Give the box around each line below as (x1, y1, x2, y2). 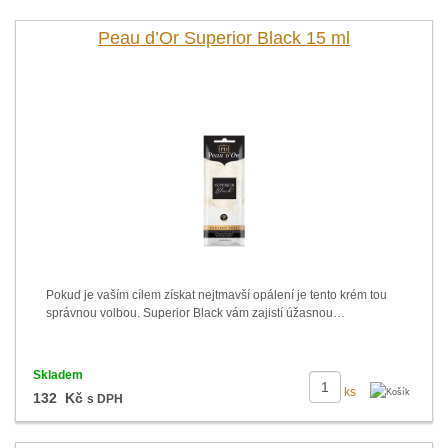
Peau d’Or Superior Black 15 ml (98, 28, 350, 48)
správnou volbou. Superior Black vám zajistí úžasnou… (46, 306, 345, 320)
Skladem (32, 368, 83, 382)
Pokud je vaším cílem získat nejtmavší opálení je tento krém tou (46, 288, 387, 302)
